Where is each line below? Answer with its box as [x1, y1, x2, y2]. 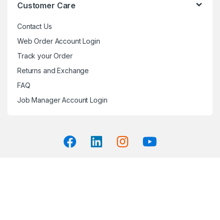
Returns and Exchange [17, 66, 89, 75]
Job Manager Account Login [17, 96, 108, 105]
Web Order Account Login [17, 37, 100, 46]
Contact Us [17, 22, 52, 31]
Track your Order [17, 52, 73, 60]
